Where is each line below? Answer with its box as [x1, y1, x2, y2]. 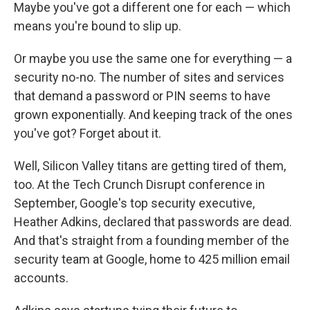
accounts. [14, 270, 69, 285]
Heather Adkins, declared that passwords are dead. [14, 214, 292, 229]
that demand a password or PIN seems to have [14, 88, 271, 103]
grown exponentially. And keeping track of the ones [14, 107, 293, 122]
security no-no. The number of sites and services [14, 69, 284, 84]
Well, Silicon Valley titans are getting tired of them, [14, 158, 286, 173]
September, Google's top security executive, [14, 195, 255, 210]
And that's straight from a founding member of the [14, 232, 289, 248]
